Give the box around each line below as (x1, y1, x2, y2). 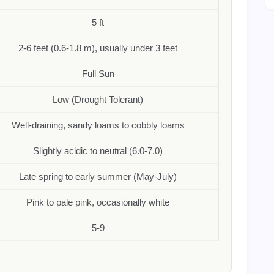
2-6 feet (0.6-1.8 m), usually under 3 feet (18, 43, 177, 53)
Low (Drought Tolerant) (53, 94, 143, 105)
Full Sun (81, 68, 114, 79)
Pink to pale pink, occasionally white (26, 197, 169, 207)
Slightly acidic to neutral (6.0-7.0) (33, 146, 163, 156)
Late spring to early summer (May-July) (19, 171, 177, 182)
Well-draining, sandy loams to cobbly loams (11, 120, 185, 130)
